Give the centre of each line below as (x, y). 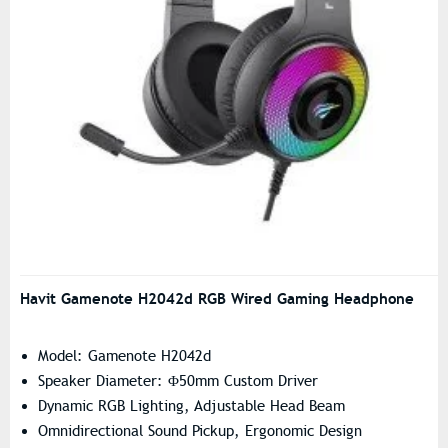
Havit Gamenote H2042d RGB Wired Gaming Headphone (217, 298)
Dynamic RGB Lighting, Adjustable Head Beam (191, 405)
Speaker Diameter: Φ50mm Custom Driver (178, 380)
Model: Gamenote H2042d (124, 355)
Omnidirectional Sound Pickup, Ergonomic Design (200, 430)
